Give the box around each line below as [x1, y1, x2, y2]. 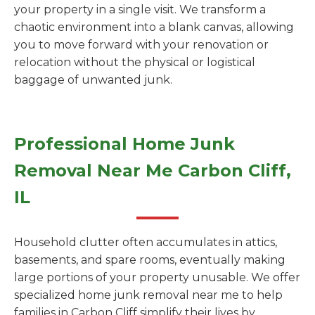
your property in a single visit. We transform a [14, 3, 266, 16]
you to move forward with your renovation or [14, 38, 269, 51]
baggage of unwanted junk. [14, 73, 172, 86]
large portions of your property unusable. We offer [14, 271, 300, 284]
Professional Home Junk [14, 134, 235, 154]
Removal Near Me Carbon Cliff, [14, 160, 291, 181]
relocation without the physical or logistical [14, 56, 255, 69]
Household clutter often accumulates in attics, [14, 236, 277, 249]
